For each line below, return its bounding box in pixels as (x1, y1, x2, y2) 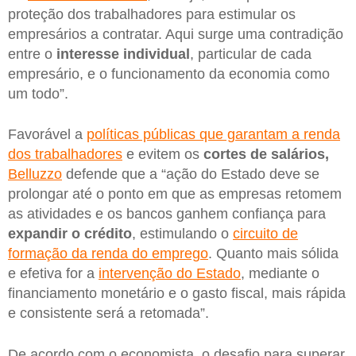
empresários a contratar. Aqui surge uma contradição (8, 25, 343, 42)
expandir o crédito (8, 226, 132, 242)
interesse (56, 45, 119, 62)
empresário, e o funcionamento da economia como (8, 65, 330, 82)
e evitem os (122, 146, 203, 163)
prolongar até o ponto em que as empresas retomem (8, 186, 342, 203)
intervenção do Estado (99, 265, 241, 282)
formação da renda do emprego (8, 246, 208, 262)
